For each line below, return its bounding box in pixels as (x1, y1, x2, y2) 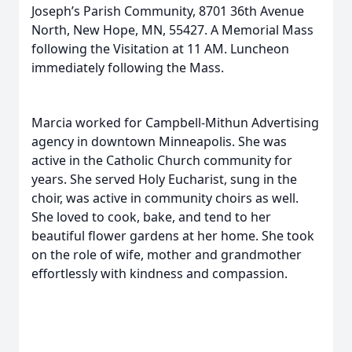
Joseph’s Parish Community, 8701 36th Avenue (31, 2, 304, 20)
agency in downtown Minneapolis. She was (31, 133, 287, 150)
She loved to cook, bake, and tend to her (31, 208, 271, 225)
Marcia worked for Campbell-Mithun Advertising (31, 114, 319, 131)
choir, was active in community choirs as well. (31, 189, 299, 207)
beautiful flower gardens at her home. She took (31, 227, 314, 244)
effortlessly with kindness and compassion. (31, 265, 291, 282)
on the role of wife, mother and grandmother (31, 246, 302, 263)
